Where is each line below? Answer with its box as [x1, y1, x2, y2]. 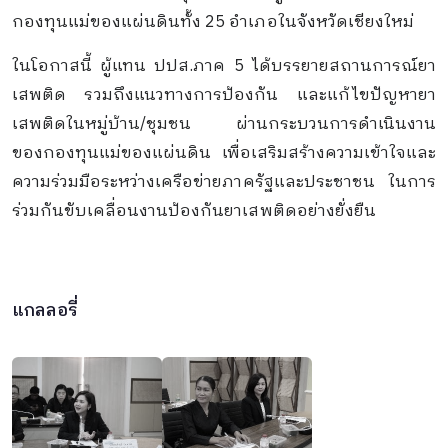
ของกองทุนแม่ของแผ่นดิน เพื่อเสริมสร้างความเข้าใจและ [11, 140, 437, 168]
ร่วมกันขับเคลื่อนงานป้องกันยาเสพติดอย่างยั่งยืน [11, 198, 376, 226]
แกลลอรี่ [11, 297, 78, 326]
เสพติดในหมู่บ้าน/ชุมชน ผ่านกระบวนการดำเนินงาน [11, 111, 437, 139]
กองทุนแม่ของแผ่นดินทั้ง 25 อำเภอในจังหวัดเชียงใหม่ [11, 8, 415, 36]
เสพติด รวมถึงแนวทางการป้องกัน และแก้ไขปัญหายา [11, 82, 437, 110]
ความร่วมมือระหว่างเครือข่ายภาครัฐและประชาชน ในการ [11, 169, 437, 197]
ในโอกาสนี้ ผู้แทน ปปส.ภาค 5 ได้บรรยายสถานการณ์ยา [11, 53, 437, 81]
